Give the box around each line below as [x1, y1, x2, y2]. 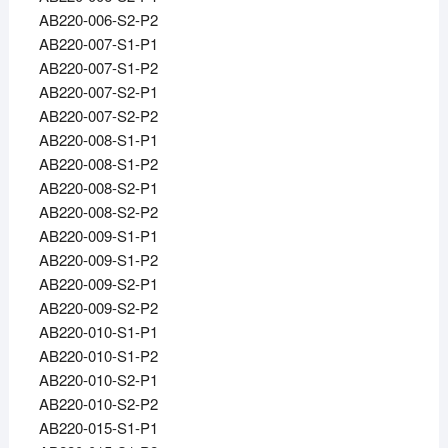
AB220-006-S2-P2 [38, 9, 158, 31]
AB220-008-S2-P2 [38, 201, 158, 223]
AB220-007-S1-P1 [38, 33, 158, 55]
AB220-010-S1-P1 [38, 321, 158, 343]
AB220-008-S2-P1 [38, 177, 158, 199]
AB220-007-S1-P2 [38, 57, 158, 79]
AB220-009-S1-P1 [38, 225, 158, 247]
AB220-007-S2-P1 [38, 81, 158, 103]
